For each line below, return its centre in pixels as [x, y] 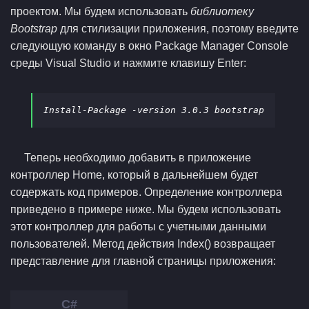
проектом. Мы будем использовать [100, 11]
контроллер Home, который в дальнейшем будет [134, 175]
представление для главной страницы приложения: [143, 261]
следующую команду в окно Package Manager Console [149, 46]
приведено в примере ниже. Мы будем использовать [146, 209]
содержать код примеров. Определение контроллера [146, 192]
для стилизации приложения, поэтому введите [178, 29]
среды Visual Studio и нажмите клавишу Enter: [128, 63]
